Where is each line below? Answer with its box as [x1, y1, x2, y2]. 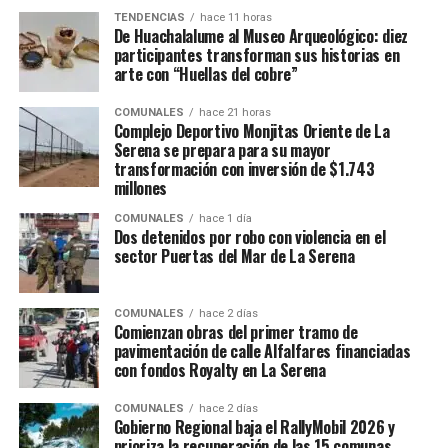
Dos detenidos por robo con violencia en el [113, 225, 386, 250]
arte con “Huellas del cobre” [113, 62, 298, 87]
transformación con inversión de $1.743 [113, 157, 375, 182]
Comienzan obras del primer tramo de [113, 320, 358, 345]
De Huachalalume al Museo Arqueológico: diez [113, 24, 408, 49]
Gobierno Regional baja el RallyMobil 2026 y [113, 415, 395, 440]
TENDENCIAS [113, 11, 185, 25]
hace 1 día [198, 212, 252, 226]
